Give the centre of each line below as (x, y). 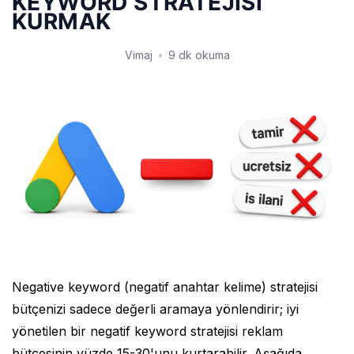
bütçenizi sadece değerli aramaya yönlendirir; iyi (155, 309)
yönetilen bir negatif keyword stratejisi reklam (147, 331)
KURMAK (62, 21)
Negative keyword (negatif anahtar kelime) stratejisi (165, 286)
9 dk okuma (199, 55)
